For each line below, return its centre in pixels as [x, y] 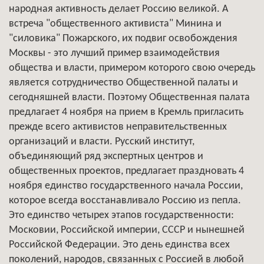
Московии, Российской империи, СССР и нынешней [127, 230]
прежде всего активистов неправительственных [118, 127]
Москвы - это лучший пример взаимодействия [114, 53]
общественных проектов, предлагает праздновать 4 [126, 171]
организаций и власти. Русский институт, [102, 142]
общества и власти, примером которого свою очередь [132, 68]
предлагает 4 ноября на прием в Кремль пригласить [126, 112]
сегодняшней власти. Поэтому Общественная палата [129, 98]
